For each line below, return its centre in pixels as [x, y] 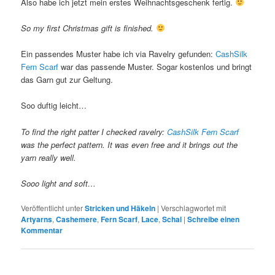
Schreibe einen [214, 219]
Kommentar [42, 230]
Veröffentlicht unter [52, 207]
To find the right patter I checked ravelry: [94, 131]
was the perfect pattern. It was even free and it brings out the [130, 144]
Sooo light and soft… [59, 183]
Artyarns [37, 219]
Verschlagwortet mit [194, 207]
